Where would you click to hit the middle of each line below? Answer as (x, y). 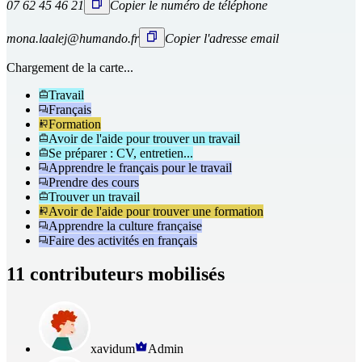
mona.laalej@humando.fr (73, 38)
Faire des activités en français (123, 240)
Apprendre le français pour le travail (140, 167)
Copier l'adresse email (222, 38)
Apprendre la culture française (125, 225)
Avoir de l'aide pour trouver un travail (144, 138)
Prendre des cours (94, 182)
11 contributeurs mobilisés (116, 274)
